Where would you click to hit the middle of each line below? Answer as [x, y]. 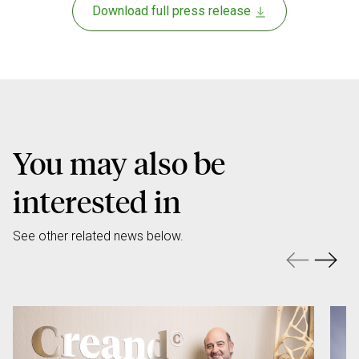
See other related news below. [98, 236]
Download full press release [173, 11]
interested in [97, 202]
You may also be [119, 163]
